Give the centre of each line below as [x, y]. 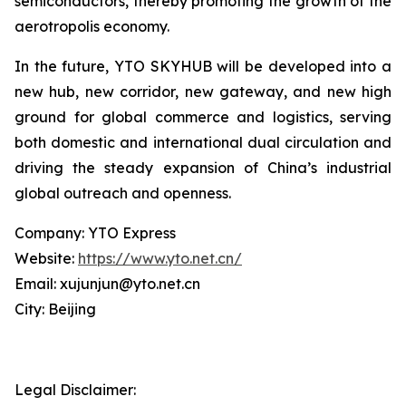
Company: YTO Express [95, 233]
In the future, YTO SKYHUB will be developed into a [203, 66]
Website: [46, 258]
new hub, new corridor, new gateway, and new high [203, 92]
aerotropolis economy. [92, 26]
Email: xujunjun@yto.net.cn [107, 284]
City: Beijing [55, 309]
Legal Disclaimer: [75, 390]
